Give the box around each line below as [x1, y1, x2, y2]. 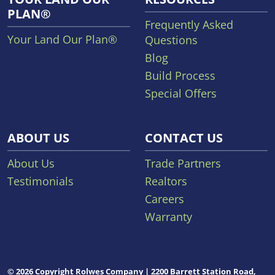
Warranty [145, 209, 192, 224]
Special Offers [145, 85, 217, 101]
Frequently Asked [145, 17, 233, 32]
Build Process [145, 68, 215, 83]
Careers [145, 191, 184, 206]
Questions [145, 32, 198, 47]
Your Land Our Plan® [7, 31, 117, 47]
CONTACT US [145, 129, 223, 146]
